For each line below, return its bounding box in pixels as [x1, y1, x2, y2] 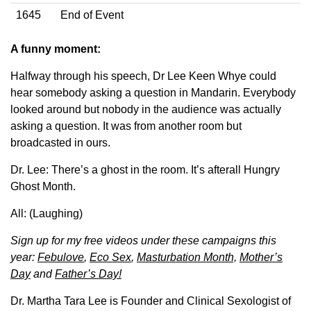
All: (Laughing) [10, 207, 83, 219]
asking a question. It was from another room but [10, 119, 242, 132]
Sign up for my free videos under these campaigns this [10, 234, 276, 246]
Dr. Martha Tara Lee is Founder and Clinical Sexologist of [10, 294, 291, 307]
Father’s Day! [55, 267, 121, 280]
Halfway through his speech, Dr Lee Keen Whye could [10, 69, 276, 82]
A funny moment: [10, 42, 101, 55]
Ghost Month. [10, 180, 76, 192]
